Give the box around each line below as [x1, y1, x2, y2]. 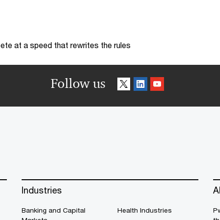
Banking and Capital [22, 206, 85, 214]
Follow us [51, 76, 106, 91]
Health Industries [117, 206, 172, 214]
